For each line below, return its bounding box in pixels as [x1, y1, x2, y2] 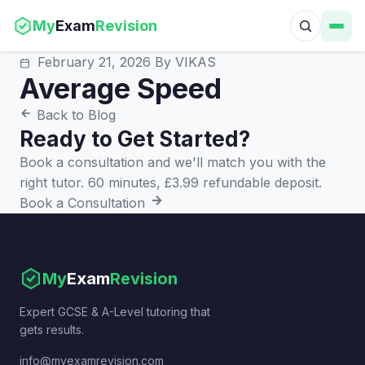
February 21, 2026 [33, 54, 155, 70]
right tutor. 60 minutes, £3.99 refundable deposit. [20, 174, 322, 191]
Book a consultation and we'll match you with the [20, 154, 326, 170]
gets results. [20, 323, 84, 336]
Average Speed [20, 72, 222, 105]
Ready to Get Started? [20, 126, 250, 152]
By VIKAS [155, 54, 216, 70]
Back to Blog [33, 107, 116, 123]
